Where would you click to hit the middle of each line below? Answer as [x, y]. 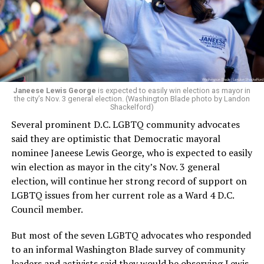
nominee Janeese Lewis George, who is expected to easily [131, 153]
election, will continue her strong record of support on [129, 181]
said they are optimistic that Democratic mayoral [115, 139]
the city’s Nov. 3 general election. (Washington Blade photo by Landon [132, 99]
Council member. [47, 209]
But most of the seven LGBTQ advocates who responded [131, 235]
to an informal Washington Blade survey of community [128, 250]
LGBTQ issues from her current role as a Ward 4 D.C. [122, 195]
